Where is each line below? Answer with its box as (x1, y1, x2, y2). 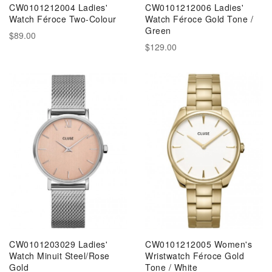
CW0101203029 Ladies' (9, 237, 107, 250)
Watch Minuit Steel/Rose (9, 249, 110, 262)
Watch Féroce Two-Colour (9, 13, 117, 25)
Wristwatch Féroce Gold (145, 249, 244, 262)
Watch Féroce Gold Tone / (145, 13, 253, 25)
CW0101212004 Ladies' (9, 1, 107, 13)
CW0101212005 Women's (145, 237, 252, 250)
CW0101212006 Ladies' (145, 1, 243, 13)
